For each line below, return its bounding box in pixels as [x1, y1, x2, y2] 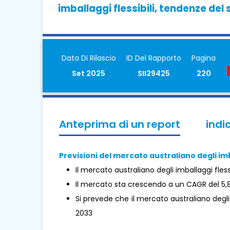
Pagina [191, 53, 216, 63]
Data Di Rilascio [61, 53, 116, 63]
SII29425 [137, 68, 170, 79]
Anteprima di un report [59, 117, 181, 131]
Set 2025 [72, 68, 106, 79]
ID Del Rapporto [126, 53, 181, 63]
